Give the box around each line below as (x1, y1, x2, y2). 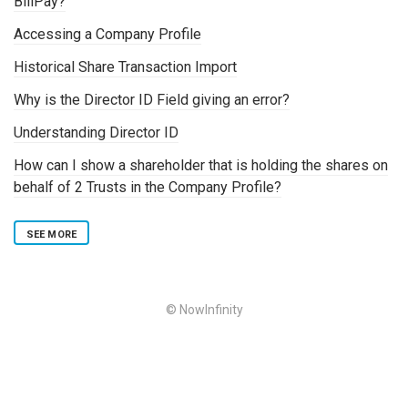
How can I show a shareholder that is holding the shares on (14, 156, 388, 174)
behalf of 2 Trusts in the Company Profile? (14, 178, 281, 196)
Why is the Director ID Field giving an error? (14, 90, 290, 108)
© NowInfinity (165, 301, 243, 317)
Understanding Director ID (14, 123, 178, 141)
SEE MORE (26, 228, 76, 240)
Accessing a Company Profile (14, 25, 201, 43)
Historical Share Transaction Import (14, 57, 237, 76)
